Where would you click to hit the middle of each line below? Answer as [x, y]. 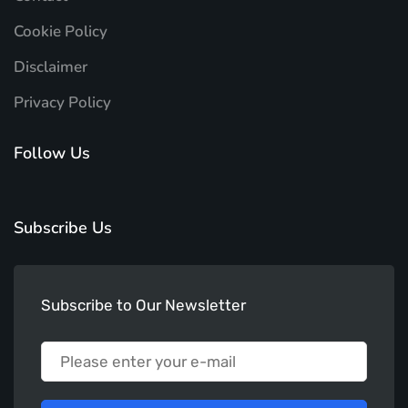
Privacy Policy [62, 102]
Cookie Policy [61, 31]
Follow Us [52, 153]
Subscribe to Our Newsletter [143, 305]
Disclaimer [51, 66]
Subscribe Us [63, 227]
